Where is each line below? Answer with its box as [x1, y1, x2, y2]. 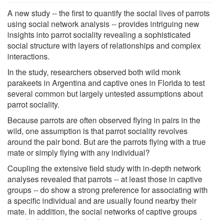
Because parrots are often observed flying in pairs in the [7, 114, 200, 126]
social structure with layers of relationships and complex [7, 39, 201, 51]
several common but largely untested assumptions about [7, 87, 203, 99]
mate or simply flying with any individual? [7, 146, 150, 158]
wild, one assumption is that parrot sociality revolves [7, 125, 188, 137]
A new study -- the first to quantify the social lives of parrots [7, 7, 210, 19]
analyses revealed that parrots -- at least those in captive [7, 173, 202, 185]
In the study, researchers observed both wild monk [7, 66, 181, 78]
